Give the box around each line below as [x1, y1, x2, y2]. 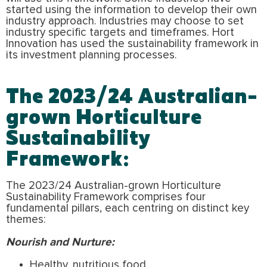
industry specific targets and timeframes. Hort [6, 26, 234, 38]
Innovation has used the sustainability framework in [6, 38, 259, 49]
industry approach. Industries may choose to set [6, 15, 244, 27]
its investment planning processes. [6, 49, 177, 61]
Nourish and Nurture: [6, 236, 114, 248]
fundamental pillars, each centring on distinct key [6, 202, 249, 214]
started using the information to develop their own [6, 4, 257, 15]
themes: [6, 213, 46, 225]
